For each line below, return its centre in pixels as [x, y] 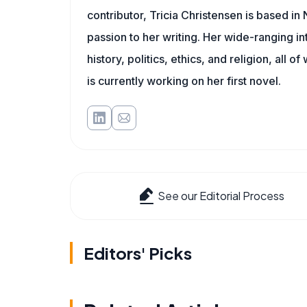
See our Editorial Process [221, 196]
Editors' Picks [138, 253]
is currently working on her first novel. [184, 81]
